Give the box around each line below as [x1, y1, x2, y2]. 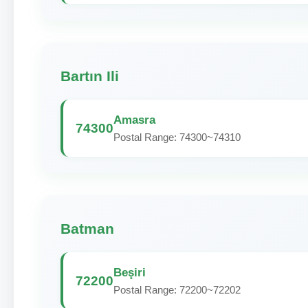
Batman [60, 221, 114, 236]
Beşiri [113, 265, 146, 279]
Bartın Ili [60, 68, 119, 84]
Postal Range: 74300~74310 [113, 131, 241, 143]
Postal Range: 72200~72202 [113, 284, 241, 296]
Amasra [113, 113, 155, 126]
